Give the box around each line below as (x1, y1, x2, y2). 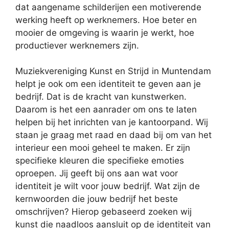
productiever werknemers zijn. (15, 40, 139, 51)
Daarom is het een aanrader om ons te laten (15, 104, 197, 115)
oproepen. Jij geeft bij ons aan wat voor (15, 168, 178, 179)
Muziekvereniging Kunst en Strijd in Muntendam (15, 66, 211, 77)
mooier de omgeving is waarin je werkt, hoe (15, 27, 194, 38)
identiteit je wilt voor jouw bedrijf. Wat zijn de (15, 181, 200, 192)
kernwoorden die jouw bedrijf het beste (15, 194, 178, 204)
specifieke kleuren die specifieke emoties (15, 155, 184, 166)
